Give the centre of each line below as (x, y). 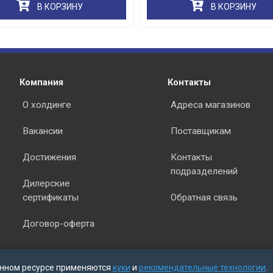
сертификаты (51, 197)
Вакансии (43, 131)
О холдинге (47, 105)
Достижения (50, 157)
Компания (42, 82)
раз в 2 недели (220, 69)
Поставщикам (200, 131)
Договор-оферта (59, 224)
